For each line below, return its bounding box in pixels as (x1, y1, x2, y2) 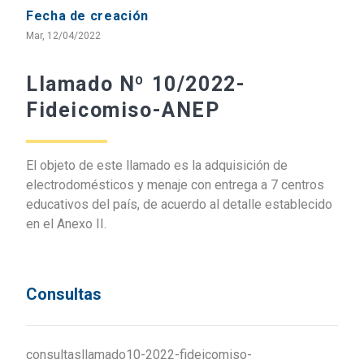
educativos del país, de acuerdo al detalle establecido (26, 196, 332, 212)
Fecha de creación (26, 7, 149, 24)
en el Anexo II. (26, 215, 106, 232)
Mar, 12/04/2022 (26, 29, 101, 41)
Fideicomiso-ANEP (26, 97, 220, 122)
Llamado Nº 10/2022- (26, 71, 246, 96)
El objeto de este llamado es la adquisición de (26, 157, 288, 173)
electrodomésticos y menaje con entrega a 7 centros (26, 176, 324, 193)
